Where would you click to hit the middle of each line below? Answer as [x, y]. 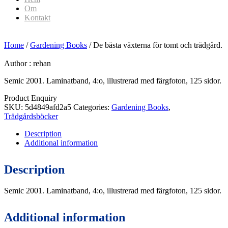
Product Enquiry [31, 98]
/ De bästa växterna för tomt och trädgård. [155, 45]
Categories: [92, 107]
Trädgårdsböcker [31, 116]
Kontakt [37, 18]
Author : [19, 63]
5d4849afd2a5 [48, 107]
